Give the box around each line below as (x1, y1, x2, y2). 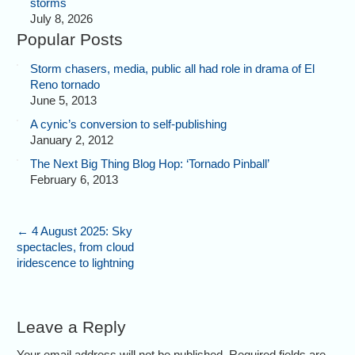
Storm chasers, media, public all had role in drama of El (30, 62, 315, 76)
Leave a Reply (17, 318, 127, 337)
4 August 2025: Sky (29, 224, 133, 239)
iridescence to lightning (17, 256, 135, 270)
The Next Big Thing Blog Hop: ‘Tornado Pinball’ (30, 157, 270, 171)
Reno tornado (30, 78, 101, 92)
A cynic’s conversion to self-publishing (30, 117, 227, 132)
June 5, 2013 (30, 94, 97, 108)
